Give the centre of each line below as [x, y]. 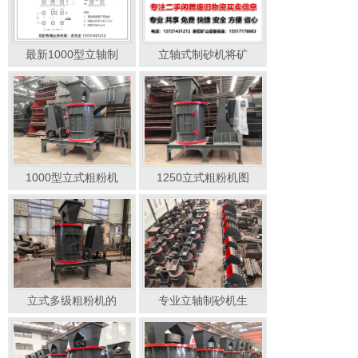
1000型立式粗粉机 [72, 177]
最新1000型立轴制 [72, 54]
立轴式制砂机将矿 [203, 54]
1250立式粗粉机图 [203, 177]
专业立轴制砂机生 [203, 300]
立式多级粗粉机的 [72, 300]
